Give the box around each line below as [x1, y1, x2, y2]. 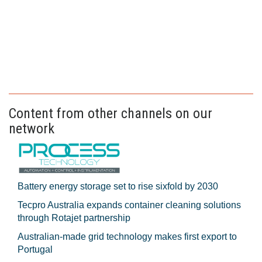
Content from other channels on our [9, 105, 212, 122]
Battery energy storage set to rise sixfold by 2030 [18, 181, 218, 191]
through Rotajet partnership [18, 212, 130, 223]
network [9, 120, 54, 137]
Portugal [18, 244, 53, 254]
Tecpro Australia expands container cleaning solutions [18, 199, 241, 210]
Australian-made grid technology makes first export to [18, 231, 237, 242]
